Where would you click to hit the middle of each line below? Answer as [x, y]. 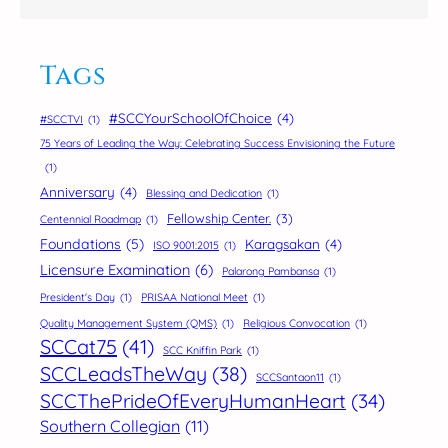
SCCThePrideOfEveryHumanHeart [193, 400]
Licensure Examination [115, 269]
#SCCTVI [61, 118]
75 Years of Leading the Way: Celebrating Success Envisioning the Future [217, 142]
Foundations [80, 243]
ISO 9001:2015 [186, 244]
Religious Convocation [296, 322]
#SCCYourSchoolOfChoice [190, 117]
